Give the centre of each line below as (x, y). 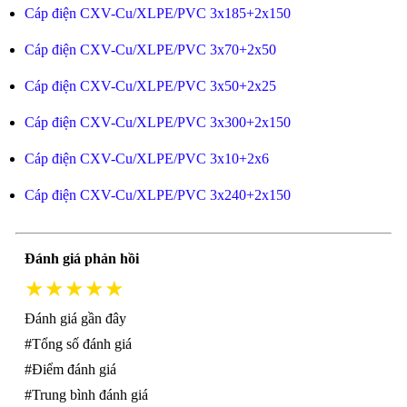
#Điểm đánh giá (70, 369)
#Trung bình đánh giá (86, 395)
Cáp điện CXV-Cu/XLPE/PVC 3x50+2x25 (150, 86)
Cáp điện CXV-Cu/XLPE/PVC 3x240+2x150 (157, 195)
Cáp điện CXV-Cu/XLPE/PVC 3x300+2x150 (157, 122)
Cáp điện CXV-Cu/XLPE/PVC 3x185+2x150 (157, 13)
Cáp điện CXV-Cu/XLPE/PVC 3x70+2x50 (150, 50)
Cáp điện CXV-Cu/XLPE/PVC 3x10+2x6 (146, 159)
